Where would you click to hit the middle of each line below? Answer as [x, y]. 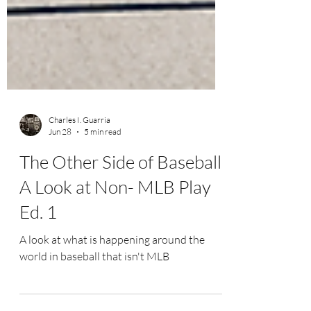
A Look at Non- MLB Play [115, 215]
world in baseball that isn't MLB [94, 284]
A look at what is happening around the [112, 267]
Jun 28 [60, 159]
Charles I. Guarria [79, 148]
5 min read [103, 159]
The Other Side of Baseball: [123, 190]
